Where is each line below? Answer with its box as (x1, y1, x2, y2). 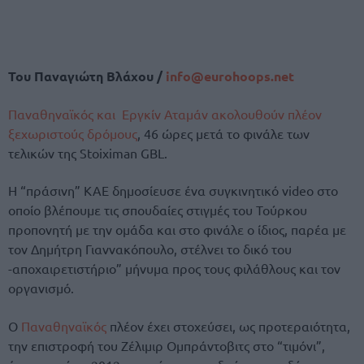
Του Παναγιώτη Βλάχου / (8, 67, 162, 84)
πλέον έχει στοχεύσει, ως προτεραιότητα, (106, 317, 350, 334)
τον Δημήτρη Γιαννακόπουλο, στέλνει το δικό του (8, 240, 292, 258)
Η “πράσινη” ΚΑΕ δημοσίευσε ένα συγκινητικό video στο (8, 182, 338, 199)
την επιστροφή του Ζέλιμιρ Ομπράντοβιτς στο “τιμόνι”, (8, 336, 325, 353)
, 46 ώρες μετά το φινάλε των (137, 125, 310, 142)
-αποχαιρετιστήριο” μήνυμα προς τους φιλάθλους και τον (8, 260, 340, 277)
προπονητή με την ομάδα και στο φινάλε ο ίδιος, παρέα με (8, 221, 346, 238)
